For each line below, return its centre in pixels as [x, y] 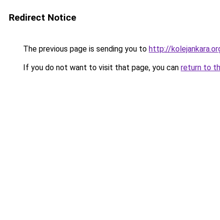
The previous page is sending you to [85, 49]
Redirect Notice [42, 17]
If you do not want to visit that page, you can [101, 68]
